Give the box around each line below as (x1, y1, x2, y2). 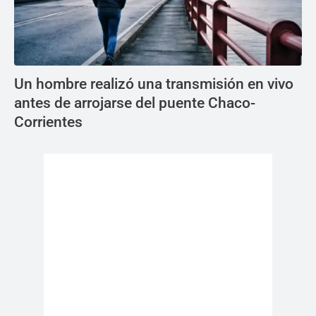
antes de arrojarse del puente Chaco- (14, 95, 255, 111)
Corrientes (14, 114, 86, 130)
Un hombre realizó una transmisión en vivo (14, 75, 293, 92)
